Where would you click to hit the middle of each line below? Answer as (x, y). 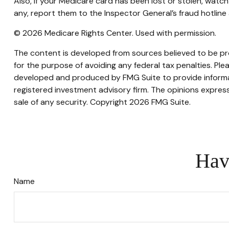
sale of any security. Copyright (71, 102)
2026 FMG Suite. (160, 102)
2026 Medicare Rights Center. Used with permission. (119, 33)
